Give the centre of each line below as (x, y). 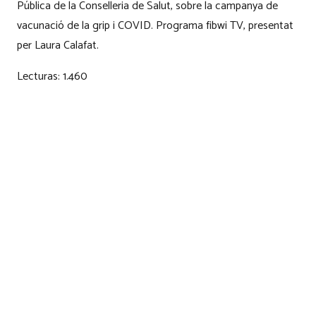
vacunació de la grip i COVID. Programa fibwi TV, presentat (155, 26)
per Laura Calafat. (58, 45)
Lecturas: (38, 77)
